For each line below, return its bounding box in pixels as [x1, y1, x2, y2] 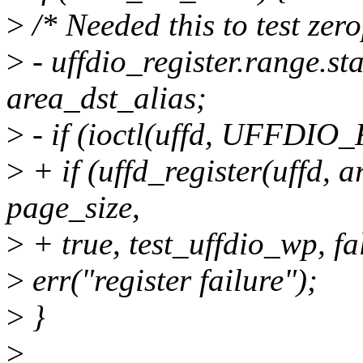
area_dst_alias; [6, 80, 207, 116]
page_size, [6, 190, 140, 225]
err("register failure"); [24, 263, 318, 298]
